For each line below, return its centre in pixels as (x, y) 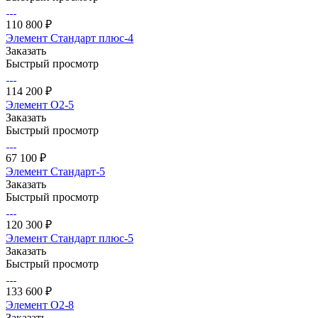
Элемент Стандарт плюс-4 (70, 38)
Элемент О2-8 (40, 305)
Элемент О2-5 (40, 104)
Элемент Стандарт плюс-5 (70, 238)
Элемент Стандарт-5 (55, 171)
